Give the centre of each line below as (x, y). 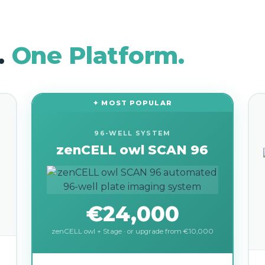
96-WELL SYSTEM (132, 133)
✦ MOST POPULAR (132, 103)
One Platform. (98, 55)
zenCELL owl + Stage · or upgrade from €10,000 (132, 231)
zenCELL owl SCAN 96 (132, 150)
